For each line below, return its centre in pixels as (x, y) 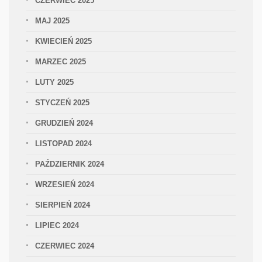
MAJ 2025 (52, 21)
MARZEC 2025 (61, 62)
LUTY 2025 (54, 82)
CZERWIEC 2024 (65, 246)
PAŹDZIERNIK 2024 (70, 164)
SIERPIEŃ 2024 (63, 205)
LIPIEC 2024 (57, 225)
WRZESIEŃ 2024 (65, 185)
